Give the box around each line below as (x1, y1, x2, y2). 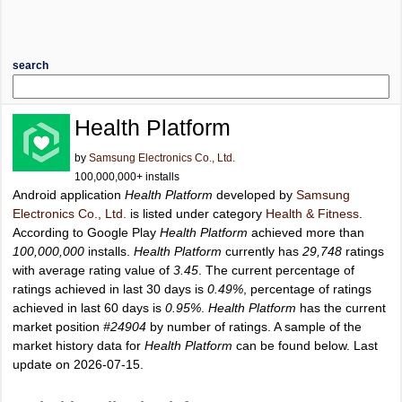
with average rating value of (13, 263, 173, 277)
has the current (296, 301, 386, 315)
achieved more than (248, 225, 364, 240)
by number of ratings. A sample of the (146, 319, 362, 334)
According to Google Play (13, 225, 160, 240)
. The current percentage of (198, 263, 354, 277)
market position (13, 319, 103, 334)
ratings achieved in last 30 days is (13, 282, 207, 296)
